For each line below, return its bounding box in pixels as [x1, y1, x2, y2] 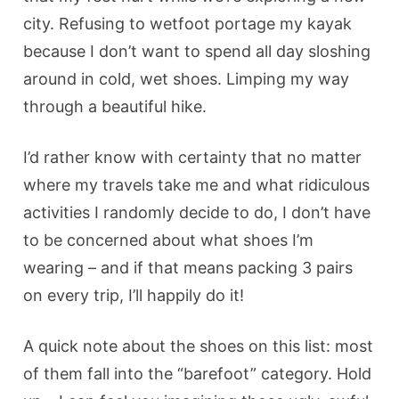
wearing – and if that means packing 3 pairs [23, 257, 354, 277]
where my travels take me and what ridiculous [23, 175, 370, 194]
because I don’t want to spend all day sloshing [23, 41, 371, 61]
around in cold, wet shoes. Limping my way [23, 69, 350, 88]
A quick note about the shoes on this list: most [23, 336, 374, 355]
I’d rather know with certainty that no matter [23, 147, 362, 167]
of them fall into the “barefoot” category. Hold [23, 363, 372, 383]
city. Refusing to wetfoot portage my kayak [23, 13, 353, 33]
